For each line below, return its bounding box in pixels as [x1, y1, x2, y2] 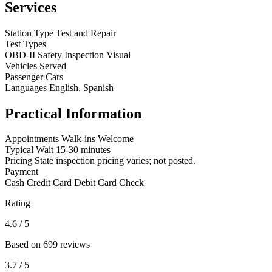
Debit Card [74, 177, 117, 188]
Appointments [5, 134, 59, 144]
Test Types [5, 38, 46, 49]
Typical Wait [5, 144, 53, 155]
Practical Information [5, 105, 141, 121]
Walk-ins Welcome [61, 134, 134, 144]
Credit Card [27, 177, 72, 188]
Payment [5, 166, 38, 177]
